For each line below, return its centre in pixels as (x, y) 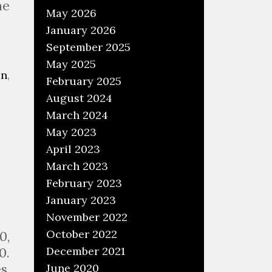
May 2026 (71, 13)
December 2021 (86, 251)
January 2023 (81, 200)
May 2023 (71, 132)
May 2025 (71, 64)
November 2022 (87, 217)
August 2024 (79, 98)
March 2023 (77, 166)
